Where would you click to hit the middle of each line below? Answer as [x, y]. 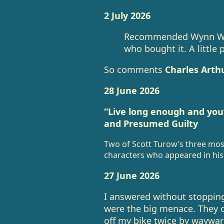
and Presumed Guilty [151, 123]
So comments [134, 69]
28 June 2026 [131, 90]
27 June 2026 [131, 175]
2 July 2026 [127, 15]
